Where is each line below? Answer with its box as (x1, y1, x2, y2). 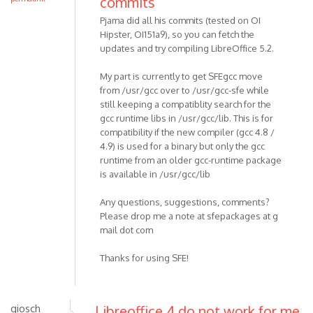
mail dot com (100, 224, 153, 235)
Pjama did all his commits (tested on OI (100, 14, 261, 26)
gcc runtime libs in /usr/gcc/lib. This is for (100, 112, 273, 124)
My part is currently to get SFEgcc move (100, 70, 263, 82)
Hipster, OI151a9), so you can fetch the (100, 28, 254, 40)
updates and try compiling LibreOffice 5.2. (100, 42, 274, 54)
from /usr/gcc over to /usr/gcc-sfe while (100, 84, 269, 96)
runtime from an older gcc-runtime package (100, 154, 282, 166)
